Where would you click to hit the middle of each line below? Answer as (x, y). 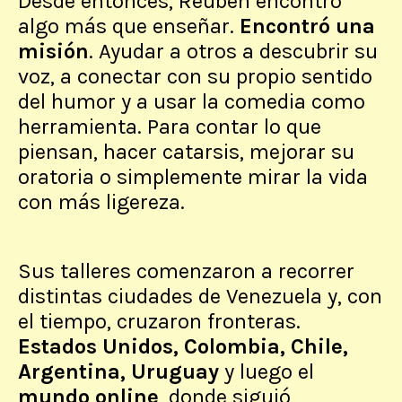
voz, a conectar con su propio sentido (195, 77)
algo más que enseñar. (129, 26)
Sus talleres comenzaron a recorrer (186, 271)
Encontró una (307, 26)
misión (53, 52)
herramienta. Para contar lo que (170, 127)
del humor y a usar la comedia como (192, 102)
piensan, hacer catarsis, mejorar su (186, 152)
